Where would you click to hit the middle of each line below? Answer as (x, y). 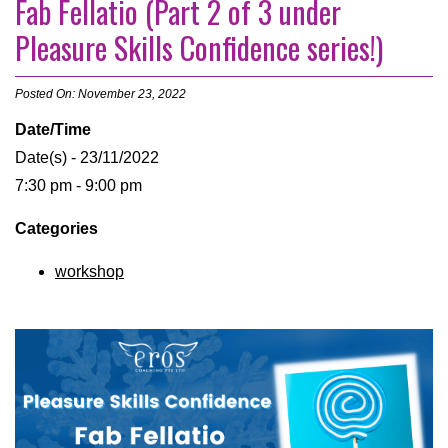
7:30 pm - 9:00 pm (78, 186)
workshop (89, 272)
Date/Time (53, 130)
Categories (56, 229)
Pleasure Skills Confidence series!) (199, 48)
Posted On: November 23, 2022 (100, 94)
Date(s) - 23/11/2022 (87, 158)
